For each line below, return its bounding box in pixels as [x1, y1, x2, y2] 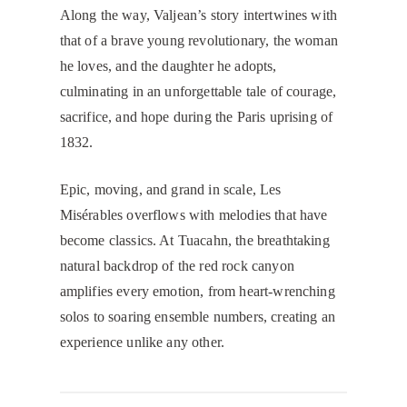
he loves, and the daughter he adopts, [59, 58, 277, 74]
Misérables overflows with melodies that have [59, 207, 328, 223]
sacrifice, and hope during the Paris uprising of [59, 109, 333, 125]
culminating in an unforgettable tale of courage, [59, 84, 337, 100]
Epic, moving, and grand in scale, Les [59, 182, 282, 198]
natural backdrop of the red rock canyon [59, 258, 294, 274]
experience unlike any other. [59, 334, 225, 351]
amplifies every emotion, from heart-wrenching [59, 283, 335, 300]
